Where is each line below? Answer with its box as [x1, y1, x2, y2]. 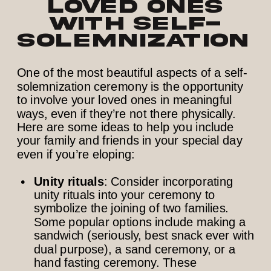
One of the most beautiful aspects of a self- [17, 66, 247, 80]
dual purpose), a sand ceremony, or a [34, 242, 236, 256]
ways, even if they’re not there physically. [17, 106, 236, 120]
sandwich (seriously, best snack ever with [34, 229, 254, 243]
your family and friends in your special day [17, 134, 243, 148]
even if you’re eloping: [17, 147, 139, 162]
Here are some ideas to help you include [17, 120, 234, 134]
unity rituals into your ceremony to [34, 188, 215, 202]
